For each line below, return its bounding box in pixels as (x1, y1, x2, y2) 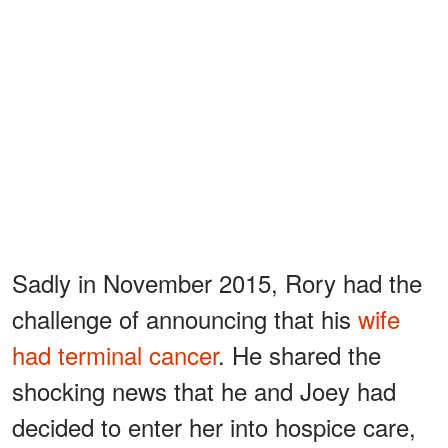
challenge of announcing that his (12, 301, 358, 337)
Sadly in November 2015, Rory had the (12, 265, 422, 301)
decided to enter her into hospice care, (12, 409, 416, 445)
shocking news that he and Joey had (12, 373, 396, 409)
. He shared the (218, 337, 381, 373)
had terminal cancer (12, 337, 218, 373)
